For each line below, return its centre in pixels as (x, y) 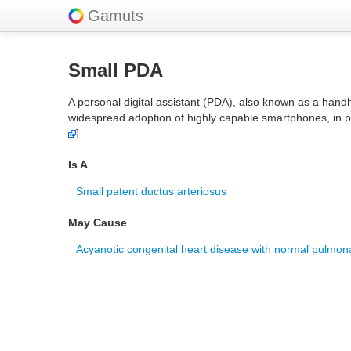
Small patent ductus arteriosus (151, 191)
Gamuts (116, 16)
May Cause (98, 223)
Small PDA (116, 70)
